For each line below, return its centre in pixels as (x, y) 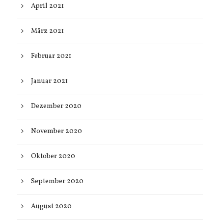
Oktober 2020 (53, 156)
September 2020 (57, 181)
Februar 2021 (51, 56)
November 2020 (56, 131)
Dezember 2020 (56, 106)
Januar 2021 (49, 81)
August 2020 (51, 206)
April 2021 (47, 6)
